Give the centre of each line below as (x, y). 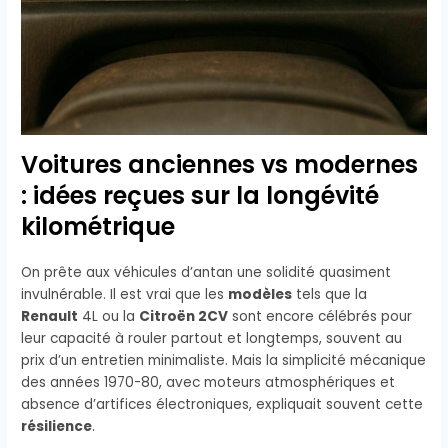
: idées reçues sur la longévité (200, 196)
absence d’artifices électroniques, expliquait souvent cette (222, 405)
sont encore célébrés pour (320, 317)
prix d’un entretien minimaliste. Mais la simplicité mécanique (224, 361)
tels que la (330, 295)
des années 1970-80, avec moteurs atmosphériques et (208, 383)
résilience (57, 427)
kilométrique (98, 227)
